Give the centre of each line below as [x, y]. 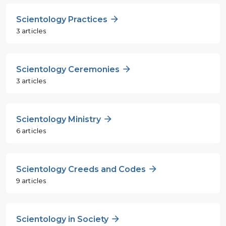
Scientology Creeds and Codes [82, 169]
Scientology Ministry [60, 119]
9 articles [31, 180]
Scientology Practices [63, 19]
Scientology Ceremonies [69, 69]
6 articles [31, 130]
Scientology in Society [63, 219]
